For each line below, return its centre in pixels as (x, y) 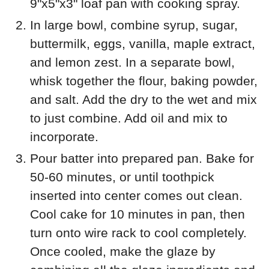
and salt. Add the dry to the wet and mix (144, 100)
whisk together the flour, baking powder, (144, 81)
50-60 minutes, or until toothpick (122, 177)
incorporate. (64, 137)
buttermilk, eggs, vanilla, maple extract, (143, 44)
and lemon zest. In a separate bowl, (132, 62)
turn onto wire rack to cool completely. (138, 233)
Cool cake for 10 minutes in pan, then (138, 214)
